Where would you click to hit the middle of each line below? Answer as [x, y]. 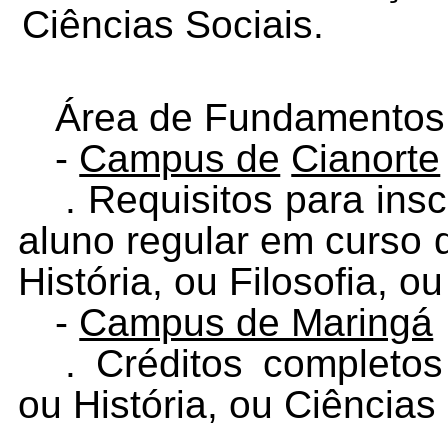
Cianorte [366, 158]
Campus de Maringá [256, 322]
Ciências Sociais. [173, 24]
